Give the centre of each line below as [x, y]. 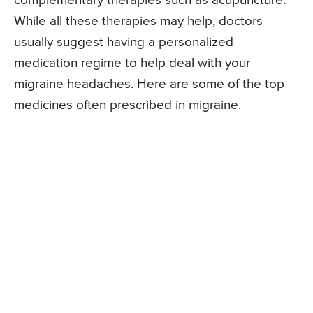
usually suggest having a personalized [124, 43]
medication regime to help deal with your [132, 64]
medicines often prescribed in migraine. [128, 105]
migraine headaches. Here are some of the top [149, 85]
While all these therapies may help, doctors [138, 22]
